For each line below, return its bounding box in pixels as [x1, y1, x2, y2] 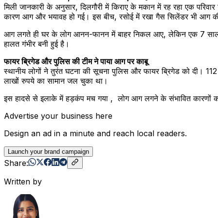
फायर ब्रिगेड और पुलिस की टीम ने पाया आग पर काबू [4, 56, 148, 66]
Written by [4, 176, 42, 186]
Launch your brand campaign [8, 147, 89, 155]
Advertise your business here [4, 110, 112, 121]
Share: [4, 158, 28, 168]
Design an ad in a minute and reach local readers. [4, 128, 187, 138]
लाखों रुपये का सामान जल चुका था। [4, 75, 108, 86]
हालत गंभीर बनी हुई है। [4, 38, 70, 49]
